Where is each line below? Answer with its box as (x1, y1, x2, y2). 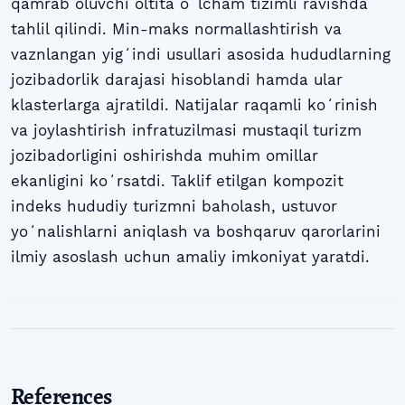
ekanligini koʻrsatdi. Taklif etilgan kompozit (11, 172, 344, 191)
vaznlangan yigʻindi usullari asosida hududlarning (11, 45, 391, 64)
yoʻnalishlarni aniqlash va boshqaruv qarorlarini (11, 222, 381, 241)
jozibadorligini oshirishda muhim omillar (11, 146, 318, 165)
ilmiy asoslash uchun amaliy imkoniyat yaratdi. (11, 248, 370, 267)
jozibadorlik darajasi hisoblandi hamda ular (11, 71, 343, 89)
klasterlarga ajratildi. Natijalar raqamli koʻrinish (11, 96, 378, 115)
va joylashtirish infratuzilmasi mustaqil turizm (11, 121, 362, 140)
